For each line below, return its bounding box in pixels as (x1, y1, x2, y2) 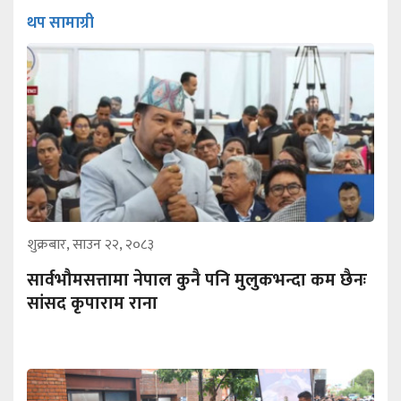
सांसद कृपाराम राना (27, 287, 158, 319)
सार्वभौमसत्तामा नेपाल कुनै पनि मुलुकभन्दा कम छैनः (27, 264, 367, 295)
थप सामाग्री (27, 9, 94, 37)
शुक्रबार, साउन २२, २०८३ (27, 232, 154, 257)
